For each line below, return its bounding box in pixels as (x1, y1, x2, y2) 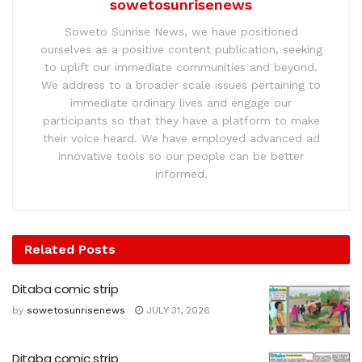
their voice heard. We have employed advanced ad (42, 131, 320, 145)
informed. (154, 166, 208, 180)
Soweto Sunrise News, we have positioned (64, 24, 298, 38)
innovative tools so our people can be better (58, 149, 304, 162)
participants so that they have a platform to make (42, 113, 320, 127)
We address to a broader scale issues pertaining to (41, 78, 321, 91)
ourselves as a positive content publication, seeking (40, 42, 322, 56)
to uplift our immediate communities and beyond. (44, 60, 318, 74)
